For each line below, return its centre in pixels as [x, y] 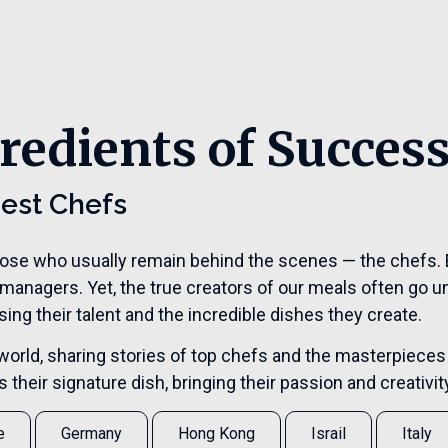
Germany [91, 433]
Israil [328, 433]
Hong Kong [216, 433]
